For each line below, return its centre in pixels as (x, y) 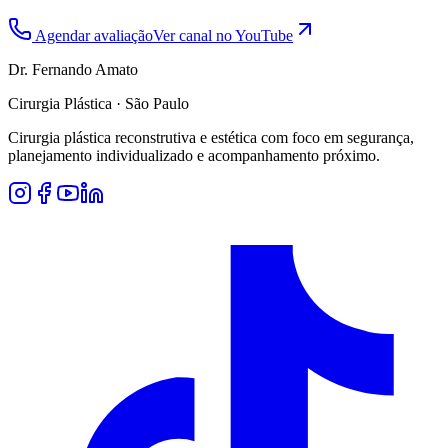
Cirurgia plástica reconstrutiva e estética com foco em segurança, (211, 137)
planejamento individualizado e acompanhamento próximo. (194, 155)
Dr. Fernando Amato (73, 69)
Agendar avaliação (92, 35)
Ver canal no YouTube (223, 35)
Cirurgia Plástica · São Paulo (98, 103)
